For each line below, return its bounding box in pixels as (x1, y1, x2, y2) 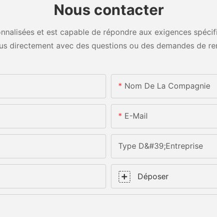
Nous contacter (53, 1, 164, 19)
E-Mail (124, 111, 148, 121)
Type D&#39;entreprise (118, 141, 203, 151)
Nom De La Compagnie (124, 81, 210, 91)
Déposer (138, 171, 169, 182)
